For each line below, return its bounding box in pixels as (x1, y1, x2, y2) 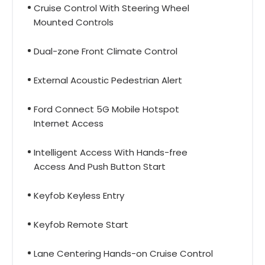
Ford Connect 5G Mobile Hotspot (34, 102, 179, 115)
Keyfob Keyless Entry (34, 189, 124, 202)
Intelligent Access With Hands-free (34, 146, 188, 159)
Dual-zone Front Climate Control (34, 44, 177, 57)
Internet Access (34, 117, 104, 130)
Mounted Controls (34, 15, 114, 28)
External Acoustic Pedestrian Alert (34, 73, 182, 86)
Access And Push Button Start (34, 160, 166, 173)
